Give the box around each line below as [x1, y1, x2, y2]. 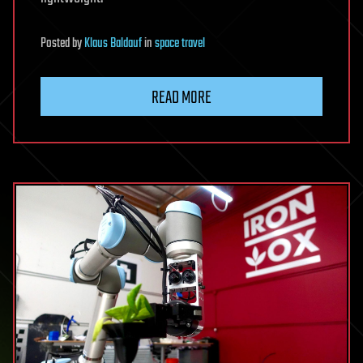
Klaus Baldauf [84, 32, 142, 54]
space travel [155, 32, 205, 54]
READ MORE [152, 83, 211, 112]
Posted [41, 32, 72, 54]
